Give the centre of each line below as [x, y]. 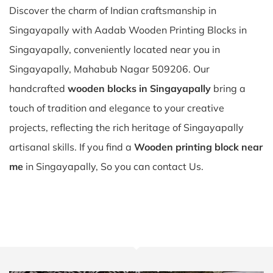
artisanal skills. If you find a [72, 147]
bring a [228, 88]
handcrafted [38, 88]
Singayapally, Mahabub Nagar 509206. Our [109, 69]
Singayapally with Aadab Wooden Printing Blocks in [128, 30]
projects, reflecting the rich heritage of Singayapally [126, 127]
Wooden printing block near [198, 147]
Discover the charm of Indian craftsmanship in [113, 10]
